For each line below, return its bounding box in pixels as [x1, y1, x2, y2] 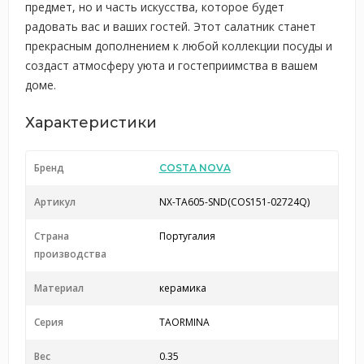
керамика [158, 281, 206, 295]
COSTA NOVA [158, 162, 231, 174]
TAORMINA [158, 315, 210, 329]
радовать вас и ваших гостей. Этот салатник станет [25, 19, 316, 34]
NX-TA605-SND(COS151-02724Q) [158, 195, 310, 209]
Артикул [34, 195, 76, 209]
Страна [34, 229, 69, 243]
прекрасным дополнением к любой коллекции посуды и [25, 38, 332, 54]
